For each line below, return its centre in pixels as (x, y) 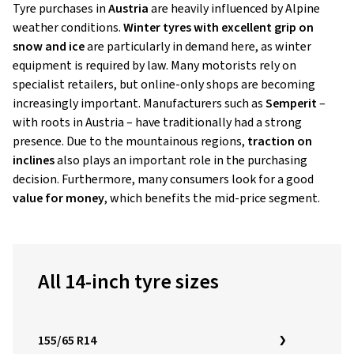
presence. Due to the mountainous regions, (130, 141)
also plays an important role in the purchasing (181, 160)
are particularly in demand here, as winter (198, 47)
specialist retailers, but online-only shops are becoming (164, 85)
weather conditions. (68, 28)
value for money (58, 198)
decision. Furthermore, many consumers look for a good (163, 179)
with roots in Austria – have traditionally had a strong (157, 122)
